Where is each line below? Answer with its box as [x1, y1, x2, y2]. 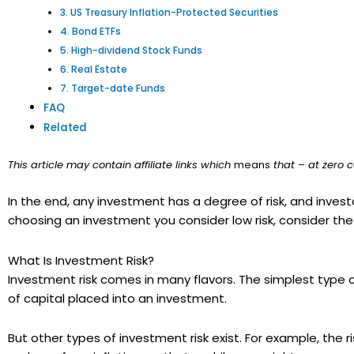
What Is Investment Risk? [8, 251, 154, 269]
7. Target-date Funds [60, 81, 166, 96]
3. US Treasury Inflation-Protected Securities [60, 6, 279, 20]
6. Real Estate [60, 62, 128, 77]
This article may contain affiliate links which [8, 156, 234, 172]
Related [43, 120, 87, 136]
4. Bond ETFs [60, 24, 122, 39]
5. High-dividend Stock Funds [60, 43, 203, 58]
